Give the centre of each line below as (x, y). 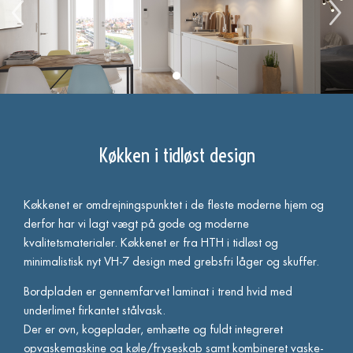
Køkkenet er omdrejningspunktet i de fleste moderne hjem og (174, 205)
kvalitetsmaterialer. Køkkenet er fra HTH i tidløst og (151, 243)
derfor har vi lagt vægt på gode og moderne (136, 224)
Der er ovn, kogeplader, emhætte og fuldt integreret (153, 330)
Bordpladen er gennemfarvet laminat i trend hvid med (158, 292)
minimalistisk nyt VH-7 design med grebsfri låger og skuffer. (171, 262)
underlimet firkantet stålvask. (95, 311)
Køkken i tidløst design (176, 155)
